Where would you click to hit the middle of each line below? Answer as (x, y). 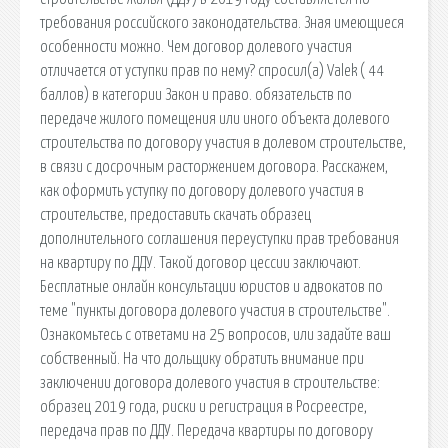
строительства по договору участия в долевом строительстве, (223, 142)
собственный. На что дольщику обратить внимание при (202, 358)
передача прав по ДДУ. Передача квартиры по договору (206, 430)
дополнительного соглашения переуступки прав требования (219, 238)
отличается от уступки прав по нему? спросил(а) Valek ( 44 (212, 70)
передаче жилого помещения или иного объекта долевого (215, 118)
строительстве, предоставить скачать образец (175, 214)
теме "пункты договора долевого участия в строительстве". (215, 310)
